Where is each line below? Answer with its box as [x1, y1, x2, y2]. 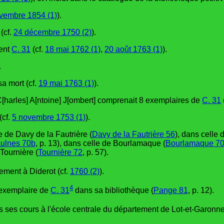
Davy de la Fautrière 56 [92, 129, 175, 138]
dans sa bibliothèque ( [73, 186, 153, 195]
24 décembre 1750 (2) [13, 27, 91, 36]
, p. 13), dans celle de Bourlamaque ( [35, 138, 165, 147]
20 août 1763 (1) [104, 44, 162, 53]
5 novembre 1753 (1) [12, 112, 85, 121]
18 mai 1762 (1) [45, 44, 100, 53]
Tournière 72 [38, 147, 82, 156]
